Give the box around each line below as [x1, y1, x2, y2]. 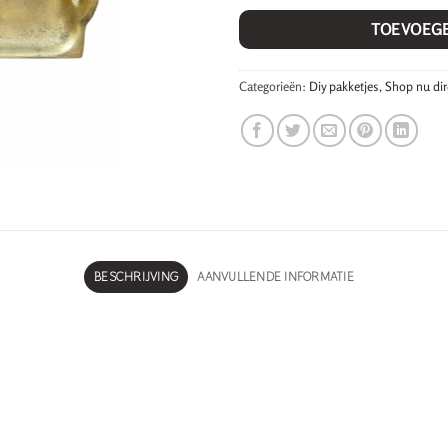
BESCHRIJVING [94, 268, 179, 286]
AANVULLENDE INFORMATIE [197, 268, 354, 286]
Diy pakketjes [309, 78, 379, 95]
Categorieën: [239, 78, 309, 95]
